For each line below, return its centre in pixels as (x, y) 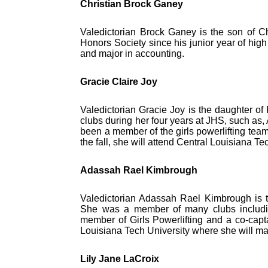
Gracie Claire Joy (119, 82)
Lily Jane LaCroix (120, 259)
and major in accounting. (133, 54)
